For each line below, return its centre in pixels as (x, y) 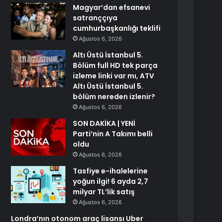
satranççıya (95, 18)
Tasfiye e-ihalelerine (111, 171)
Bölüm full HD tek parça (115, 65)
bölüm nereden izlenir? (114, 97)
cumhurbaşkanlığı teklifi (117, 28)
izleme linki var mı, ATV (114, 76)
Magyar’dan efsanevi (112, 7)
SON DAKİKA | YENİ (104, 123)
